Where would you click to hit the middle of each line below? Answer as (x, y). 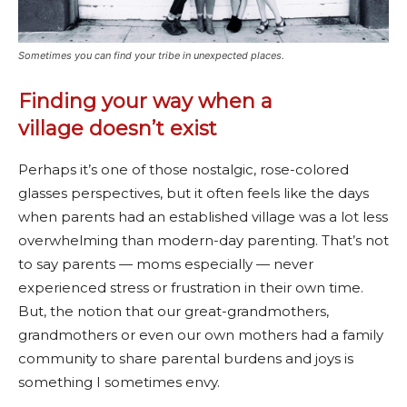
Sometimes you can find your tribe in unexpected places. (151, 55)
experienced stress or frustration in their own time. (191, 287)
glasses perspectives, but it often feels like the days (194, 193)
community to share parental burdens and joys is (186, 358)
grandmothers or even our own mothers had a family (201, 334)
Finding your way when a (145, 101)
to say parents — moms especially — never (166, 263)
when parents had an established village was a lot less (203, 216)
